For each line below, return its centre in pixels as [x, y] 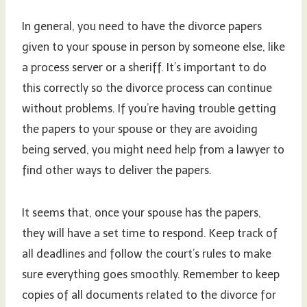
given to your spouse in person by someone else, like [153, 47]
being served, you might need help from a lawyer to [153, 150]
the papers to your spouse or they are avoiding [140, 130]
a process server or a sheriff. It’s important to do [144, 68]
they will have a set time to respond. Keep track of [150, 234]
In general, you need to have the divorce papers [142, 27]
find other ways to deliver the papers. [117, 171]
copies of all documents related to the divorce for [149, 295]
